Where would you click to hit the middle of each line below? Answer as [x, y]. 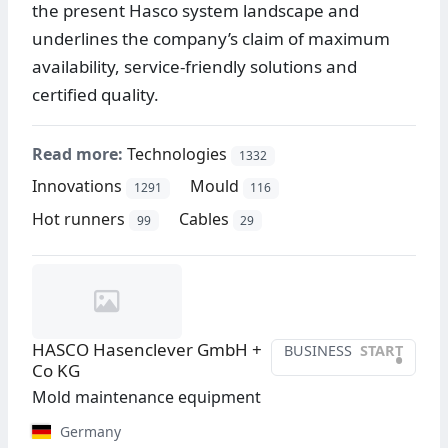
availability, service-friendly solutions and [194, 67]
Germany [88, 431]
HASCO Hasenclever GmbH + [147, 349]
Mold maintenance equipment [146, 396]
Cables [203, 218]
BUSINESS [318, 350]
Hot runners [78, 218]
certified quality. [95, 95]
